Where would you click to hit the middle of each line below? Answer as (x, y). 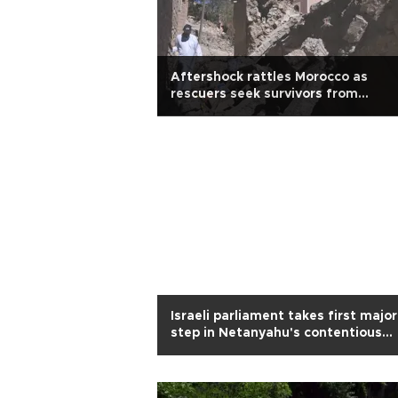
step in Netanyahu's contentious (276, 333)
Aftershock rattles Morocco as (269, 77)
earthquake (208, 111)
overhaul (199, 350)
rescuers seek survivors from (264, 94)
